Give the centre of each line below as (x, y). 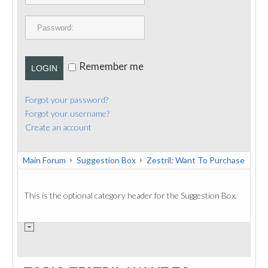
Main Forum (44, 160)
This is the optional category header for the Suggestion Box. (130, 195)
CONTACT (48, 39)
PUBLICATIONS (58, 11)
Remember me (111, 66)
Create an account (58, 127)
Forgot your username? (67, 113)
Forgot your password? (67, 100)
